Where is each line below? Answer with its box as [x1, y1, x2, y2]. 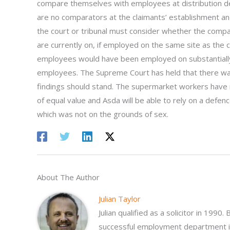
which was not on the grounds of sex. [37, 109, 168, 119]
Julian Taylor [98, 193, 141, 204]
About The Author [37, 171, 100, 182]
